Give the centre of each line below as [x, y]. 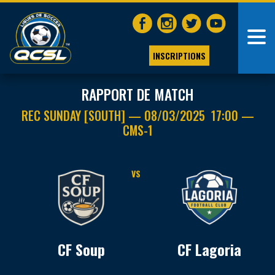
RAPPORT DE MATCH [137, 94]
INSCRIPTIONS [179, 55]
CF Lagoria [209, 249]
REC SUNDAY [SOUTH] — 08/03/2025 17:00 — [137, 115]
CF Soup [81, 249]
